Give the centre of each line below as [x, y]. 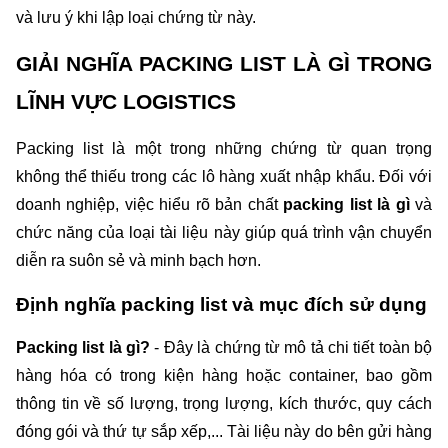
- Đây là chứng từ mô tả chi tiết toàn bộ [291, 348]
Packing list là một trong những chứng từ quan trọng [224, 148]
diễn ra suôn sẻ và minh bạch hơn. [138, 260]
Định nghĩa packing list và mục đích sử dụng [221, 304]
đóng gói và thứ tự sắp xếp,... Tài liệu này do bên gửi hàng [224, 432]
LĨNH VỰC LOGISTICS [126, 102]
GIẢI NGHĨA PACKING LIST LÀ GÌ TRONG [224, 64]
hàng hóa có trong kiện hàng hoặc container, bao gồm [224, 376]
